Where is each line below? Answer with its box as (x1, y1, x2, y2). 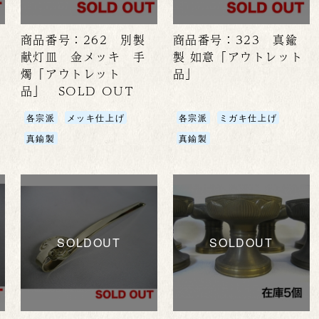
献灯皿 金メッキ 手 (20, 48, 146, 66)
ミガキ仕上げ (219, 111, 278, 124)
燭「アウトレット (20, 65, 121, 83)
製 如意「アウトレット (172, 48, 303, 66)
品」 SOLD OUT (20, 82, 135, 100)
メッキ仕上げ (66, 111, 125, 124)
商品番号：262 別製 (20, 31, 146, 49)
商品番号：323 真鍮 (172, 31, 298, 49)
